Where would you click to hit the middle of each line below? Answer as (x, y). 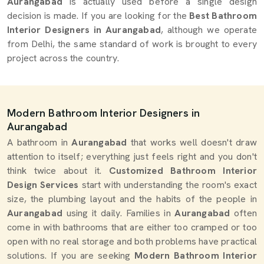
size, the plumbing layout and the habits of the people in (132, 199)
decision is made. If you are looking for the (98, 16)
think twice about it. (58, 171)
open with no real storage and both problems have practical (132, 241)
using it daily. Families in (117, 213)
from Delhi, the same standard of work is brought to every (132, 44)
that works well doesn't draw (194, 142)
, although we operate (209, 30)
